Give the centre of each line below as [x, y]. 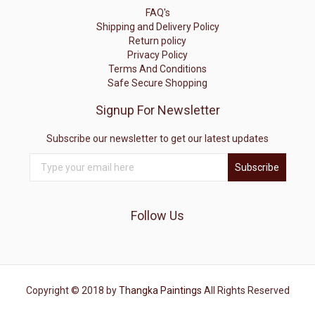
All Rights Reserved [245, 290]
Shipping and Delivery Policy [157, 26]
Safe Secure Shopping [157, 83]
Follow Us [157, 215]
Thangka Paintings [160, 290]
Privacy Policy [157, 54]
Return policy [157, 40]
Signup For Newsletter [157, 110]
